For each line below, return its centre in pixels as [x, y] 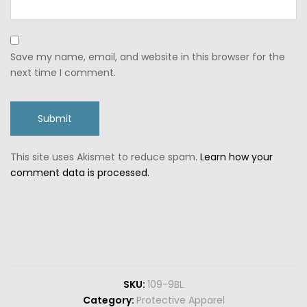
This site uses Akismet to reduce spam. [105, 157]
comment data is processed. [80, 172]
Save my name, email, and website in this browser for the [148, 57]
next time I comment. [63, 72]
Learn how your [236, 157]
